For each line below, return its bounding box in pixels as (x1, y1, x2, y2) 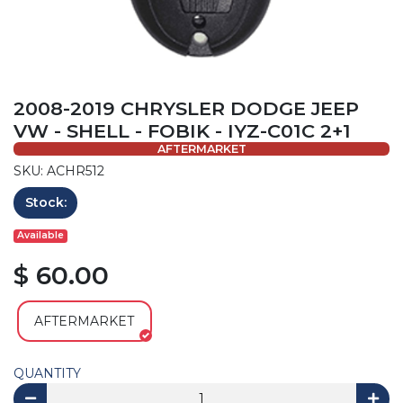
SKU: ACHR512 (13, 162, 104, 179)
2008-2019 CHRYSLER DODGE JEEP (13, 96, 359, 120)
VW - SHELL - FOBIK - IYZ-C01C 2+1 (13, 119, 351, 142)
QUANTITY (13, 364, 81, 381)
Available (17, 229, 65, 242)
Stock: (24, 194, 67, 210)
